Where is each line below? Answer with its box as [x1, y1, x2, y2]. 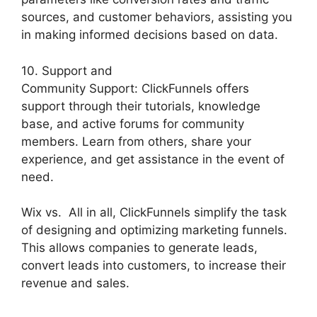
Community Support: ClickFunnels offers [21, 81, 249, 96]
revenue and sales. [21, 276, 129, 290]
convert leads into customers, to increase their [21, 258, 286, 272]
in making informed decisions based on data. [21, 28, 278, 42]
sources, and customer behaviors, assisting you [21, 10, 292, 24]
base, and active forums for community [21, 116, 244, 131]
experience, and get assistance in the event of [21, 151, 284, 166]
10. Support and [21, 63, 113, 78]
